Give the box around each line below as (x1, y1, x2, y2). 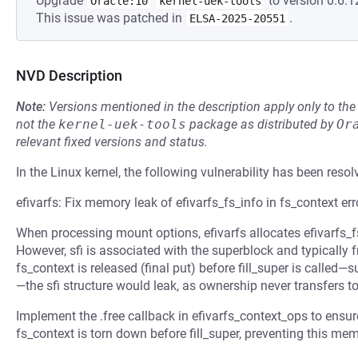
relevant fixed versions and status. (16, 134, 208, 149)
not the (16, 117, 58, 132)
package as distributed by (186, 117, 336, 132)
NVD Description (16, 67, 122, 84)
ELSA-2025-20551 (189, 12, 285, 25)
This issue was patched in (36, 10, 185, 26)
